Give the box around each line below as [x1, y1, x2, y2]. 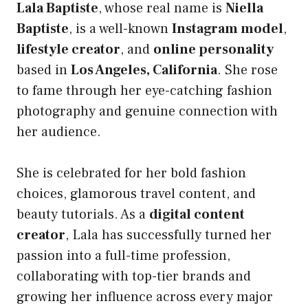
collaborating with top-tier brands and [16, 267, 251, 286]
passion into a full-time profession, [16, 247, 230, 265]
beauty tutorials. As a [16, 206, 149, 224]
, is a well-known [69, 20, 172, 38]
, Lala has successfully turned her [65, 226, 272, 245]
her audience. [16, 123, 101, 142]
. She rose [217, 61, 278, 80]
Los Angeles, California [71, 61, 217, 80]
